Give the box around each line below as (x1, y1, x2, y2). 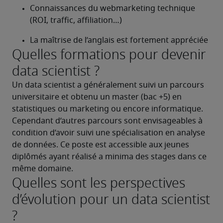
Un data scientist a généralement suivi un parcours (12, 81, 204, 89)
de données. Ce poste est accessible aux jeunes (12, 141, 189, 149)
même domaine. (12, 165, 73, 173)
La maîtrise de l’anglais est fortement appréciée (30, 36, 208, 44)
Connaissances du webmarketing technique (30, 4, 195, 12)
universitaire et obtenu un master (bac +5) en (12, 93, 182, 101)
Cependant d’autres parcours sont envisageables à (12, 117, 203, 125)
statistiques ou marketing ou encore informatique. (12, 105, 203, 113)
